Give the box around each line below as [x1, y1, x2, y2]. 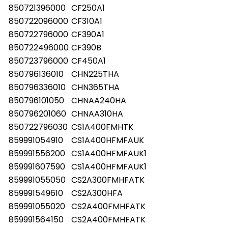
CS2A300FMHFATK [71, 174, 145, 186]
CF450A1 [71, 54, 106, 67]
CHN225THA [71, 68, 119, 80]
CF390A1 [71, 28, 104, 40]
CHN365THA [71, 81, 120, 93]
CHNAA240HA [71, 94, 126, 106]
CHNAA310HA [71, 107, 123, 120]
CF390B [71, 41, 101, 53]
